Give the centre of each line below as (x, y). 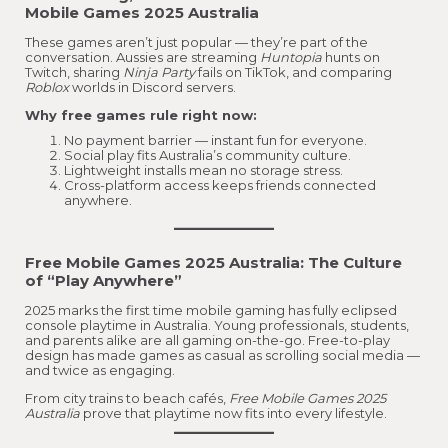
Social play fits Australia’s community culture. (207, 154)
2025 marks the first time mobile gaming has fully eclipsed (211, 310)
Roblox (47, 86)
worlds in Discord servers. (152, 86)
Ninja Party (159, 71)
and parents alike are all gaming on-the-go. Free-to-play (207, 340)
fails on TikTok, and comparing (293, 71)
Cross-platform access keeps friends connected (220, 184)
